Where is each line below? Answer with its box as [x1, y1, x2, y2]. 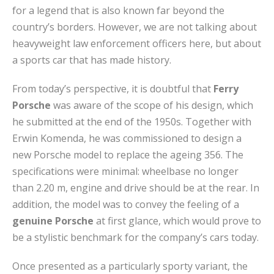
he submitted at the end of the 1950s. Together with [12, 115, 251, 128]
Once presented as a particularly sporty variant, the [12, 259, 248, 273]
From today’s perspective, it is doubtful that [12, 82, 213, 95]
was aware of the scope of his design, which [51, 98, 253, 112]
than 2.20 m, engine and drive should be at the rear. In [12, 181, 259, 194]
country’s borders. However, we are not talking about [12, 20, 257, 34]
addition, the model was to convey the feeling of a [12, 198, 239, 211]
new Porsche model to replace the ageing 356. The [12, 148, 243, 161]
